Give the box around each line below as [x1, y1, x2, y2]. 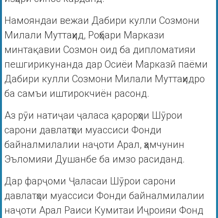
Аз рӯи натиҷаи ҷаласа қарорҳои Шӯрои [4, 109, 182, 122]
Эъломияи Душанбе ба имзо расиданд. [4, 153, 185, 165]
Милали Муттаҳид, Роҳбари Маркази [4, 29, 164, 41]
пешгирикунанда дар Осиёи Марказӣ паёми [4, 58, 208, 71]
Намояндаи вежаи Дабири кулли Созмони [4, 15, 200, 27]
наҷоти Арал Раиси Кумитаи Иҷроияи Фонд [4, 204, 203, 217]
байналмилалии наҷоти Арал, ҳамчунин [4, 139, 184, 151]
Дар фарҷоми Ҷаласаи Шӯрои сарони [4, 175, 176, 187]
